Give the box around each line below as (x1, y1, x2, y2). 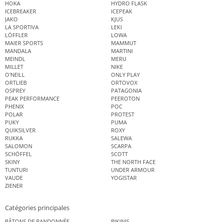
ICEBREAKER (5, 7, 36, 15)
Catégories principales (5, 203, 69, 213)
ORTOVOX (111, 78, 137, 86)
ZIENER (5, 181, 23, 189)
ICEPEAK (111, 7, 132, 15)
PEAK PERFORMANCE (5, 94, 59, 102)
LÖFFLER (5, 31, 28, 39)
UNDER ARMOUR (111, 166, 155, 173)
